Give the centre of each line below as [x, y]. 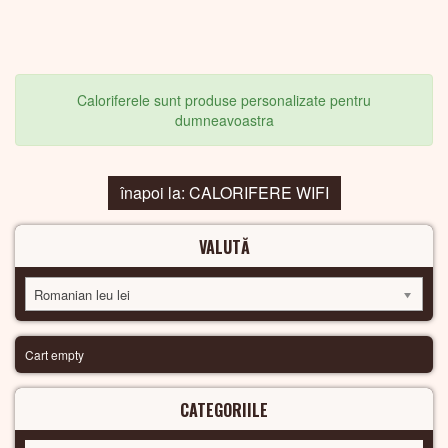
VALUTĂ [224, 247]
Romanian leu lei [82, 295]
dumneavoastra [224, 120]
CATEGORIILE [224, 410]
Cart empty [54, 355]
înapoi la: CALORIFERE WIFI [224, 193]
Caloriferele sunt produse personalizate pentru [224, 100]
